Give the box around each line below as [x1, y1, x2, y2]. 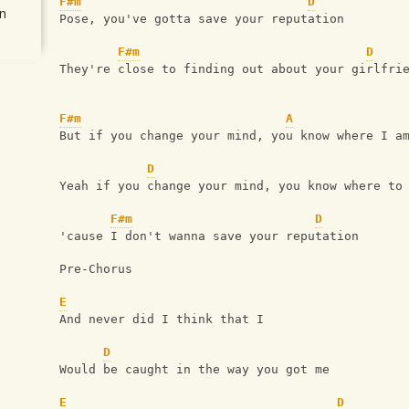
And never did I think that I [59, 312, 271, 327]
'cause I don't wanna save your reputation [59, 229, 359, 244]
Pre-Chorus [59, 262, 140, 277]
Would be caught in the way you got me [59, 362, 330, 377]
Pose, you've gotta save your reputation [59, 12, 344, 26]
